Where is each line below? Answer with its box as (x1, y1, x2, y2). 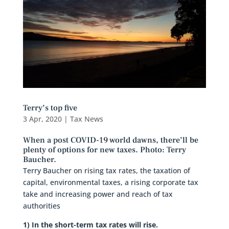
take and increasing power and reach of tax (22, 189, 173, 199)
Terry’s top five (22, 102, 77, 113)
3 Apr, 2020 (22, 113, 62, 124)
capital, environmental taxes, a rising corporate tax (22, 177, 198, 187)
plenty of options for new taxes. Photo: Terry (22, 144, 186, 155)
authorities (22, 200, 60, 211)
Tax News (70, 113, 103, 124)
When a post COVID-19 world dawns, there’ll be (22, 134, 198, 145)
